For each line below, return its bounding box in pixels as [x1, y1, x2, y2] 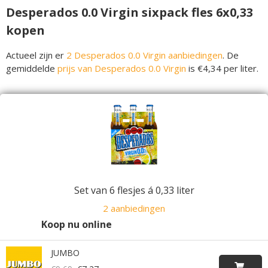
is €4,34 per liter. [186, 62, 258, 75]
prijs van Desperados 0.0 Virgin [57, 62, 186, 75]
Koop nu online [41, 218, 112, 232]
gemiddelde [6, 62, 57, 75]
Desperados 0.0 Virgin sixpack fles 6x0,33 [6, 4, 253, 21]
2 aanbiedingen [103, 202, 165, 215]
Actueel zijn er [6, 49, 66, 62]
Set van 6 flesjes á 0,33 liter [74, 184, 194, 197]
